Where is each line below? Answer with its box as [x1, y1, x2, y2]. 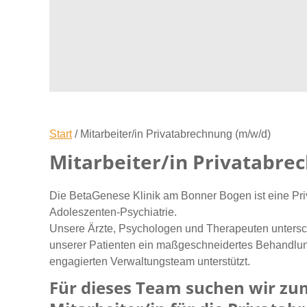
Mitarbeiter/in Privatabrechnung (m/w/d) [80, 128, 271, 140]
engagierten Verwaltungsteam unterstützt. [49, 256, 250, 267]
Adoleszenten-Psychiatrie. [49, 206, 177, 218]
